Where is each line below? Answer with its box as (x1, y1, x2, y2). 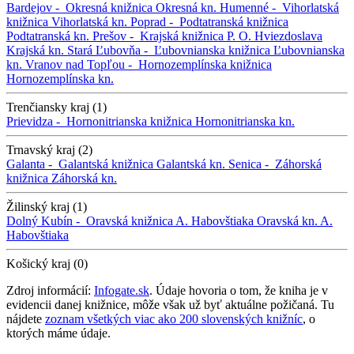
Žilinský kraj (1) (6, 199, 87, 213)
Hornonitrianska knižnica (66, 114, 192, 128)
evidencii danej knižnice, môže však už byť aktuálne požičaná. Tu (6, 297, 334, 311)
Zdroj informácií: (6, 283, 94, 297)
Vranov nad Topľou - (25, 57, 138, 71)
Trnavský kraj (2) (6, 142, 92, 156)
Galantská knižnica (58, 156, 153, 171)
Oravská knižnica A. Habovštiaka (86, 213, 254, 228)
